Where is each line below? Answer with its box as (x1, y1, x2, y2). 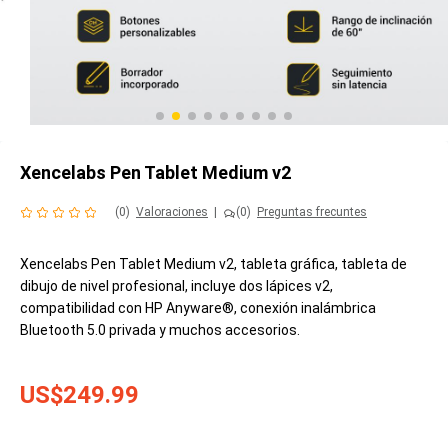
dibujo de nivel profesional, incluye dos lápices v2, (20, 278, 333, 295)
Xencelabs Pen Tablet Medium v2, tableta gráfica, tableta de (20, 256, 407, 273)
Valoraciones (136, 205, 208, 220)
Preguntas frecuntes (257, 205, 367, 220)
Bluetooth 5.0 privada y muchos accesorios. (20, 322, 300, 339)
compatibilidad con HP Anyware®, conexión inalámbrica (20, 300, 376, 317)
